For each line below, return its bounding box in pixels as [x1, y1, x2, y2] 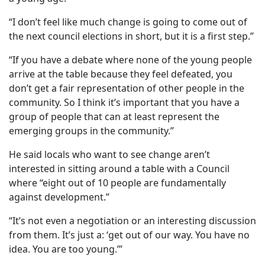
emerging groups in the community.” [9, 124, 174, 138]
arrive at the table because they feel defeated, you [9, 67, 232, 81]
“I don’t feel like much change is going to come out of [9, 15, 247, 29]
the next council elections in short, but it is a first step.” [9, 30, 254, 43]
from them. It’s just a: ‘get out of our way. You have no [9, 228, 250, 242]
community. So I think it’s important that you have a [9, 96, 240, 109]
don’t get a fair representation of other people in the [9, 82, 244, 95]
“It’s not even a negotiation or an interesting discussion [9, 214, 256, 228]
